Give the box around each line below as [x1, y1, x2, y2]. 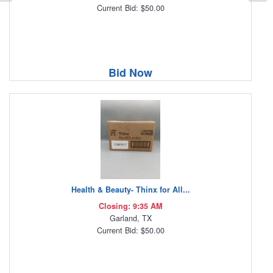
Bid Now [108, 65, 152, 81]
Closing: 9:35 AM [99, 200, 162, 212]
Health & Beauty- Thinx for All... [71, 184, 190, 196]
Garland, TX [109, 213, 152, 224]
